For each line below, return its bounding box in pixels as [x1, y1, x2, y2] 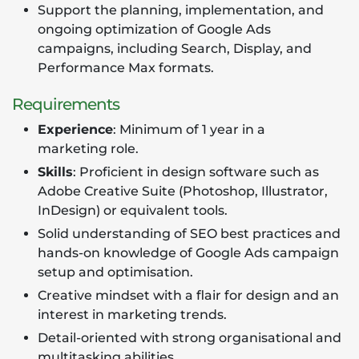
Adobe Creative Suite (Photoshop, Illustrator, [38, 184, 328, 199]
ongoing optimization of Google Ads [38, 22, 271, 37]
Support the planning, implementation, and [38, 2, 324, 18]
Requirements [12, 95, 119, 114]
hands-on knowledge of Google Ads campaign [38, 245, 339, 260]
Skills [38, 164, 73, 179]
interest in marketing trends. [38, 307, 227, 322]
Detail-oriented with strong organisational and [38, 330, 341, 345]
